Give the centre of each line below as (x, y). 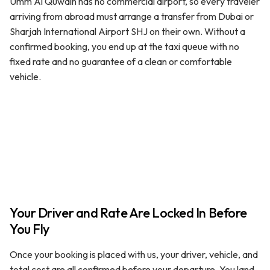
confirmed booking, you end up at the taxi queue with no (124, 46)
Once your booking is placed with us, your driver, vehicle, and (134, 254)
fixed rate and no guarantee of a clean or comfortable (121, 61)
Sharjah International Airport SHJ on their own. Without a (127, 31)
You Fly (30, 229)
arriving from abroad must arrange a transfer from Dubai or (132, 16)
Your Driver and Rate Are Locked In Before (128, 212)
